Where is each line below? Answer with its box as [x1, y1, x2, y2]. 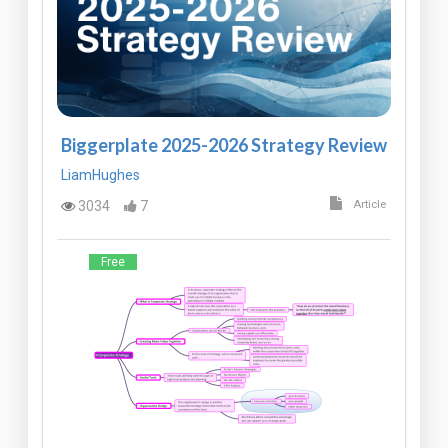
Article [353, 198, 386, 212]
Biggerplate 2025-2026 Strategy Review [61, 134, 387, 157]
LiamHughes [61, 166, 140, 183]
